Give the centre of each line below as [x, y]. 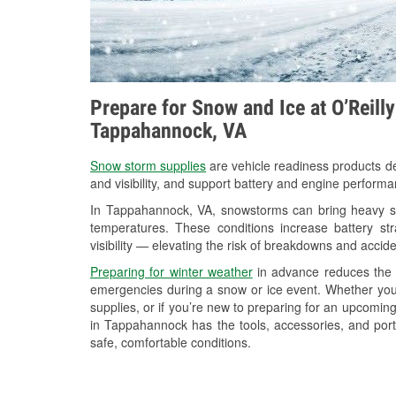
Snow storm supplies [148, 166]
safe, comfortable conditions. [171, 343]
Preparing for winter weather [171, 272]
